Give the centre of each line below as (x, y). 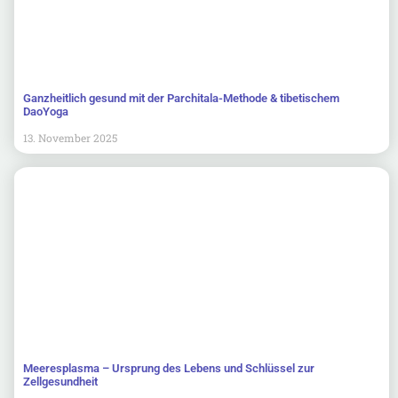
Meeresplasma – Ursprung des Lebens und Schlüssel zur (169, 368)
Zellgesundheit (60, 381)
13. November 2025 (70, 137)
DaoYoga (46, 111)
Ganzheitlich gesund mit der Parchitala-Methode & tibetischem (181, 98)
